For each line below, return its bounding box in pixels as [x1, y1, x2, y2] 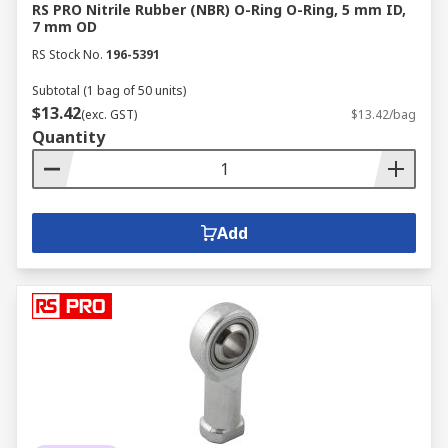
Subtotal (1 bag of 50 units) [32, 82, 186, 99]
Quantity [32, 126, 105, 148]
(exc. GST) [81, 106, 137, 123]
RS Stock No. [32, 46, 103, 63]
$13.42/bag [351, 106, 416, 123]
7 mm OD [32, 17, 97, 36]
